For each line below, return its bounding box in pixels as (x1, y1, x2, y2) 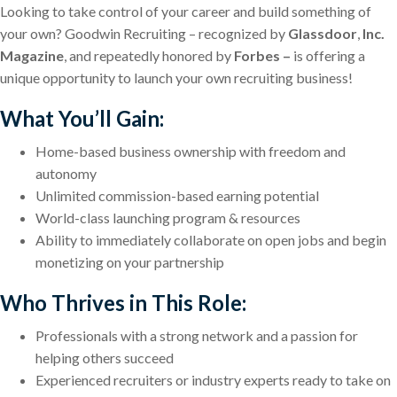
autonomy (35, 165, 97, 183)
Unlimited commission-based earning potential (35, 187, 319, 205)
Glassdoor (288, 25, 357, 43)
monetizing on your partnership (35, 253, 224, 271)
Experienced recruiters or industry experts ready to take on (35, 371, 391, 389)
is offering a (293, 47, 365, 65)
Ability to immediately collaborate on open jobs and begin (35, 231, 386, 249)
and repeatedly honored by (69, 47, 231, 65)
